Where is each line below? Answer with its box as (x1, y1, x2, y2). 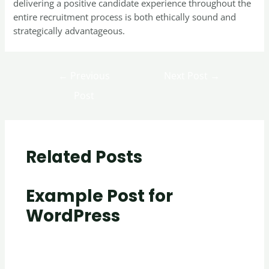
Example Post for (25, 184, 173, 208)
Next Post (164, 68, 211, 82)
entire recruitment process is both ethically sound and (13, 10, 237, 23)
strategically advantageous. (13, 24, 125, 37)
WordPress (25, 204, 120, 228)
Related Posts (25, 145, 142, 169)
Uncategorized (25, 229, 77, 241)
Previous (68, 68, 110, 82)
